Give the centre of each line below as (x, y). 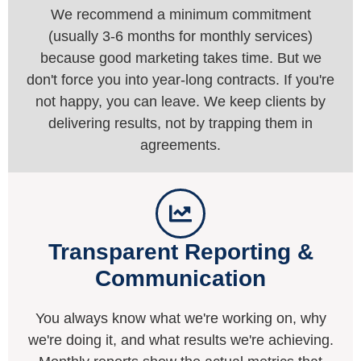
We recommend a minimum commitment (180, 15)
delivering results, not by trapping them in (180, 124)
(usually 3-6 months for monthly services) (180, 37)
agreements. (180, 145)
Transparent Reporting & (180, 252)
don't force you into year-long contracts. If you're (180, 80)
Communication (180, 279)
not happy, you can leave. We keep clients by (180, 102)
